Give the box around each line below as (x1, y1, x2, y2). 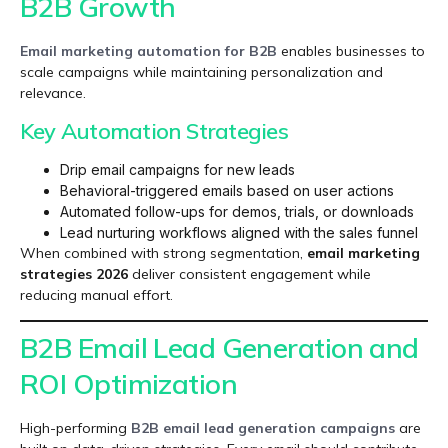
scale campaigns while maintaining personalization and (20, 63, 383, 82)
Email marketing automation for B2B (20, 42, 277, 61)
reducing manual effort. (20, 285, 173, 304)
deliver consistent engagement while (128, 264, 371, 283)
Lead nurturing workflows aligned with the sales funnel (60, 223, 418, 241)
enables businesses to (277, 42, 425, 61)
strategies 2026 (20, 264, 128, 283)
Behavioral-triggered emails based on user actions (60, 181, 394, 199)
